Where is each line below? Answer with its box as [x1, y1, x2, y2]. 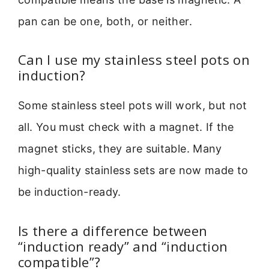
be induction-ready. [18, 186, 121, 199]
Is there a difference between [18, 221, 208, 240]
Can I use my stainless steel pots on [18, 50, 250, 69]
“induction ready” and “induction [18, 237, 228, 255]
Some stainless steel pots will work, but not [18, 99, 247, 112]
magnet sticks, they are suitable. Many [18, 142, 222, 156]
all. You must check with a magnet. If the [18, 121, 234, 134]
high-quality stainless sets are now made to [18, 164, 249, 177]
